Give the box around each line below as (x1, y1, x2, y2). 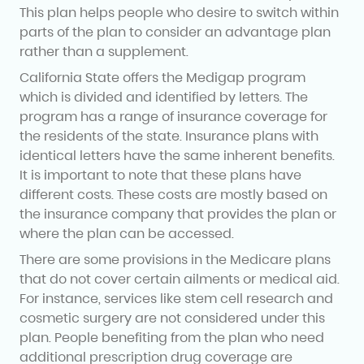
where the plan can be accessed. (19, 223, 234, 243)
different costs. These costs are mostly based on (19, 184, 327, 204)
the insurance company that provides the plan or (19, 204, 336, 223)
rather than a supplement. (19, 41, 188, 61)
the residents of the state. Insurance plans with (19, 126, 318, 145)
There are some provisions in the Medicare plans (19, 249, 331, 269)
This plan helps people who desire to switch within (19, 2, 339, 22)
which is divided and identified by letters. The (19, 87, 308, 106)
